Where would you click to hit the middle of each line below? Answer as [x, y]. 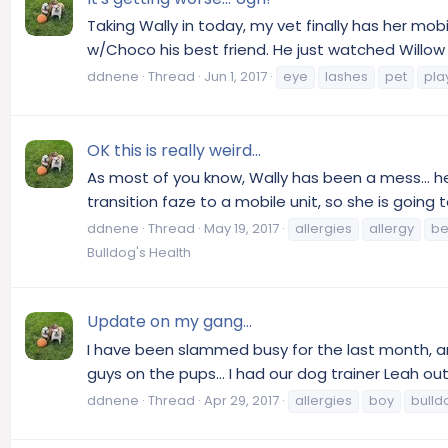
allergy [391, 228]
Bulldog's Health [139, 252]
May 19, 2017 [241, 228]
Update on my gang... [169, 322]
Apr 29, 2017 [241, 400]
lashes [346, 77]
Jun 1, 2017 [235, 77]
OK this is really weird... [174, 150]
